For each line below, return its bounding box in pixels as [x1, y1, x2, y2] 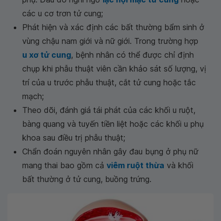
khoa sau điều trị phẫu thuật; [22, 133, 125, 143]
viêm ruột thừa [107, 160, 164, 170]
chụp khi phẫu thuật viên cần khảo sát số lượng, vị [22, 64, 206, 74]
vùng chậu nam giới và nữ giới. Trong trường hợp [22, 36, 198, 46]
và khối [164, 160, 193, 170]
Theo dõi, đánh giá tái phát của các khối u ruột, [22, 105, 195, 115]
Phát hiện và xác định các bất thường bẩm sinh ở [22, 22, 204, 32]
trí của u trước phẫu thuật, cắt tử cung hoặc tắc [22, 77, 196, 87]
